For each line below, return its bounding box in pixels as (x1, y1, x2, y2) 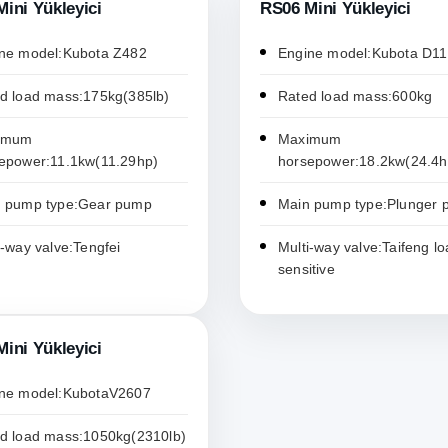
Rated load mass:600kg (278, 88, 433, 105)
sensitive (278, 261, 335, 278)
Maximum (278, 131, 342, 148)
